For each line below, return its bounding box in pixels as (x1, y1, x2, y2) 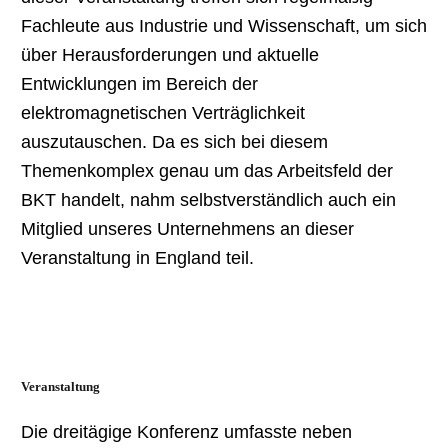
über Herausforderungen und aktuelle (20, 44, 319, 65)
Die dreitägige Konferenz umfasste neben (20, 421, 352, 442)
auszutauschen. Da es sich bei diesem (20, 131, 328, 152)
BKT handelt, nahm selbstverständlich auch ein (20, 189, 396, 210)
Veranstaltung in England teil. (20, 247, 254, 268)
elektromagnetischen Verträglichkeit (20, 102, 305, 123)
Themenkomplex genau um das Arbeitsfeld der (20, 160, 393, 181)
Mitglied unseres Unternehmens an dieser (20, 218, 354, 239)
